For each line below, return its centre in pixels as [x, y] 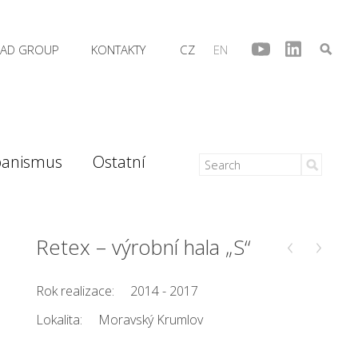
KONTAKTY [118, 50]
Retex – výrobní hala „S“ [144, 247]
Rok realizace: [76, 291]
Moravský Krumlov [151, 320]
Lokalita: [60, 320]
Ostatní [119, 162]
